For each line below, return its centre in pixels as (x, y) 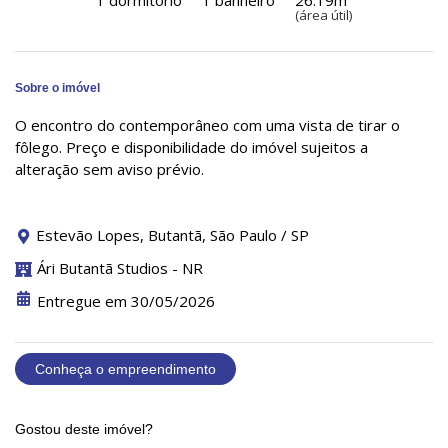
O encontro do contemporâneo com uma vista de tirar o (207, 124)
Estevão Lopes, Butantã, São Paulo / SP (170, 234)
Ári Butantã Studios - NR (120, 267)
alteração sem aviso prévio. (109, 168)
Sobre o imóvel (57, 87)
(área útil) (323, 14)
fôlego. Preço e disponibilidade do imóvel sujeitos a (191, 146)
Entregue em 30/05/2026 (126, 300)
